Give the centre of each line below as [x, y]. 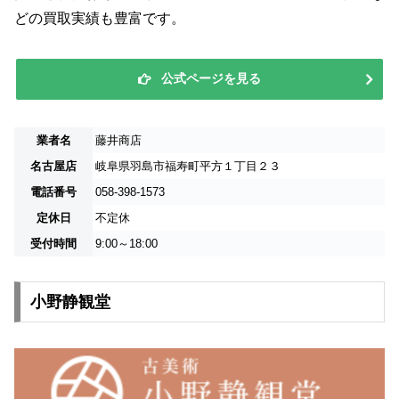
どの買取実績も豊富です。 [100, 18]
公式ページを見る [211, 78]
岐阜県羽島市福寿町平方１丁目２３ [188, 166]
